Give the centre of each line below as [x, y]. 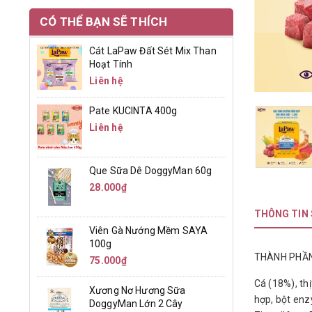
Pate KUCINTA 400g [133, 111]
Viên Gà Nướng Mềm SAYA [149, 231]
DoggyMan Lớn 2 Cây [136, 304]
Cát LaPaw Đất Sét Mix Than [153, 51]
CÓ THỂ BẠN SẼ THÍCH [104, 22]
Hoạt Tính [111, 64]
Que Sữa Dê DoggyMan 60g [151, 171]
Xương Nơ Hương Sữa [138, 290]
